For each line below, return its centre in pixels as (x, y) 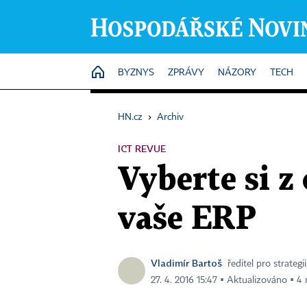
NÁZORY (237, 73)
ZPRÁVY (186, 73)
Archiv (170, 117)
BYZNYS (136, 73)
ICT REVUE (142, 148)
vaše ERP (187, 219)
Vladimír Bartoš (186, 263)
